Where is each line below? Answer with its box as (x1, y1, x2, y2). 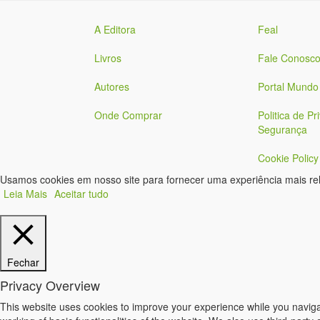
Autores (94, 79, 129, 94)
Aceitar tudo (54, 186, 109, 201)
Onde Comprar (94, 108, 162, 122)
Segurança (257, 122, 307, 136)
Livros (94, 51, 121, 65)
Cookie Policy (257, 151, 319, 165)
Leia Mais (4, 186, 47, 201)
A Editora (94, 22, 136, 36)
